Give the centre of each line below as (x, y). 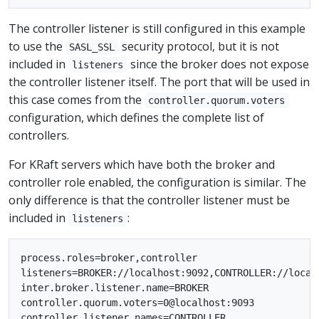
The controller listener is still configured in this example (157, 28)
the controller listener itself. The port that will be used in (159, 82)
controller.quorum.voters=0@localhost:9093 (137, 303)
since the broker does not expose (218, 64)
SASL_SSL (92, 47)
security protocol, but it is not (199, 46)
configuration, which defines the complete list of (136, 117)
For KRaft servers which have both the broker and (142, 164)
